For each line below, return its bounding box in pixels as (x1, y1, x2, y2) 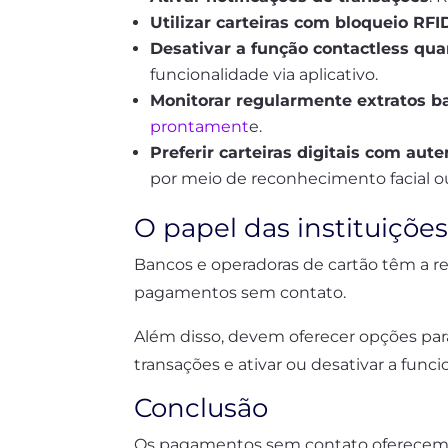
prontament (150, 116, 250, 136)
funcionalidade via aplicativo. (150, 64, 379, 84)
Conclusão (134, 391, 269, 424)
